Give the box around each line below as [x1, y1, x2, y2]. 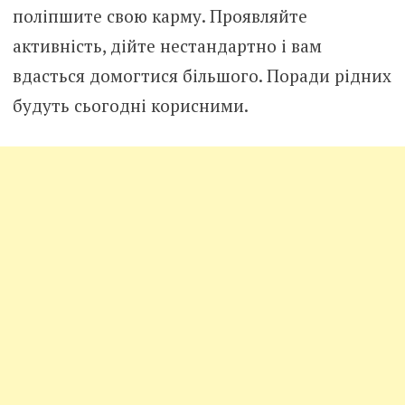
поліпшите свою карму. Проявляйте [12, 5, 307, 28]
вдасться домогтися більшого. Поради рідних [12, 64, 391, 88]
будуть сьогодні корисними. [12, 94, 249, 118]
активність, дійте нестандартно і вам [12, 34, 322, 58]
